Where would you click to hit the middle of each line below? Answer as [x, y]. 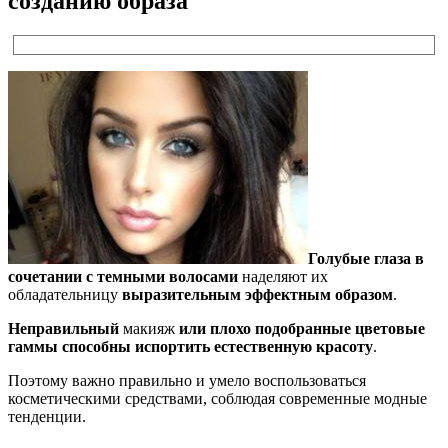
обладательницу [65, 294]
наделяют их [283, 276]
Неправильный [65, 328]
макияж [149, 328]
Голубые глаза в [366, 258]
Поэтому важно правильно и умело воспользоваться [187, 380]
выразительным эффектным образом [257, 294]
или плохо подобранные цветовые [300, 328]
